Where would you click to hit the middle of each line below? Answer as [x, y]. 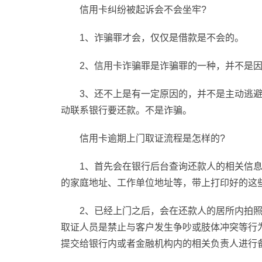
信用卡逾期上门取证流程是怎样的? [152, 138]
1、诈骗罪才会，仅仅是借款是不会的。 [162, 38]
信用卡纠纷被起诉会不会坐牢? [143, 10]
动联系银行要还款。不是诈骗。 [126, 110]
